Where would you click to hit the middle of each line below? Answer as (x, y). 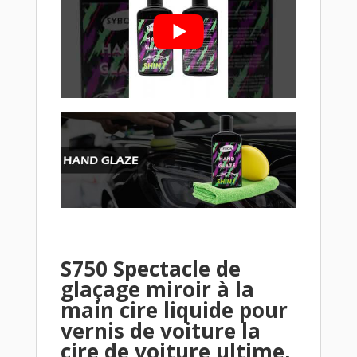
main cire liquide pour (174, 310)
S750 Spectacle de (150, 268)
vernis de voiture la (160, 330)
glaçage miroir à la (157, 289)
